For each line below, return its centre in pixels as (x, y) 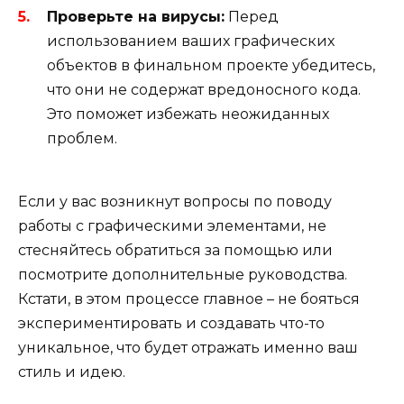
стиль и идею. (72, 372)
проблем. (82, 138)
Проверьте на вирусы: (136, 16)
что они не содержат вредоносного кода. (204, 89)
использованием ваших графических (191, 41)
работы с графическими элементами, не (172, 226)
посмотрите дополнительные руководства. (183, 275)
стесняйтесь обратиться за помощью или (175, 251)
